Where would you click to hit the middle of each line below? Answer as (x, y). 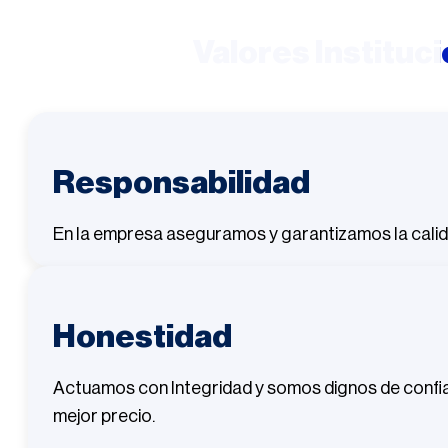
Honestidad (142, 337)
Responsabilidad (181, 183)
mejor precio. (104, 416)
